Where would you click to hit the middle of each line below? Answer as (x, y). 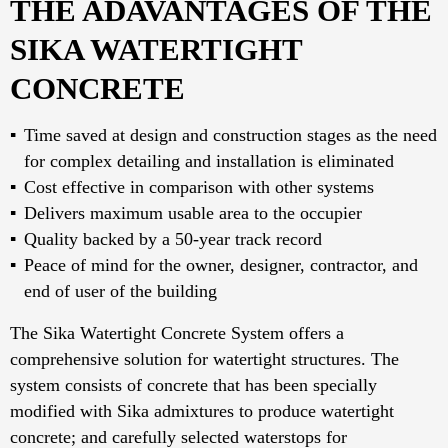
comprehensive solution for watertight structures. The (204, 359)
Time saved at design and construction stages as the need (230, 135)
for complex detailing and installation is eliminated (209, 161)
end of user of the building (123, 291)
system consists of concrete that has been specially (193, 385)
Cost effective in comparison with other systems (199, 187)
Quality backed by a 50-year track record (173, 239)
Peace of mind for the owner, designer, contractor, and (221, 265)
